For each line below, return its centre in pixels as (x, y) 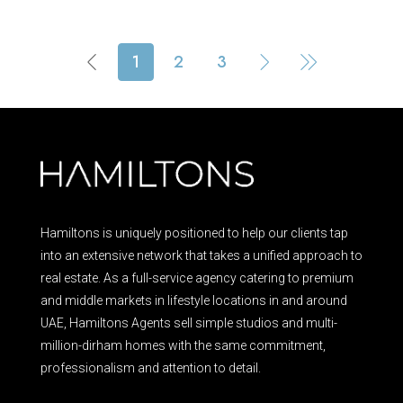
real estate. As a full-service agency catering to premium (197, 278)
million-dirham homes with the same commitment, (183, 346)
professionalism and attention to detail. (151, 368)
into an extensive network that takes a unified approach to (201, 256)
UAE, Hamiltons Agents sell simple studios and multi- (189, 323)
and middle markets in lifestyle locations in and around (194, 301)
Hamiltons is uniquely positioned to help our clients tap (194, 233)
